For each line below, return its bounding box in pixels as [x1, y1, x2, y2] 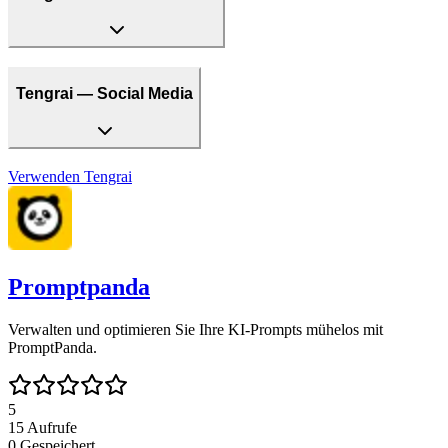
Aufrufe [27, 418, 77, 436]
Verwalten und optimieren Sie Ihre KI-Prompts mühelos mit [8, 320, 383, 338]
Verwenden [8, 167, 80, 185]
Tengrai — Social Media [16, 85, 193, 103]
